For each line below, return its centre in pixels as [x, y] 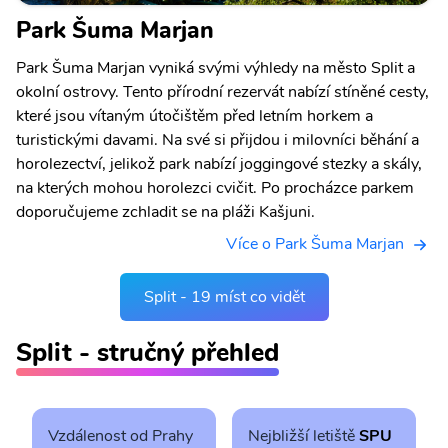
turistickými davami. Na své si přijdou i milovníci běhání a [217, 139]
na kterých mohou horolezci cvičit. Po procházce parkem [215, 187]
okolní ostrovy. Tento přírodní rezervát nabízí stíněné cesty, [222, 91]
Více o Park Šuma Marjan [315, 243]
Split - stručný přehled [147, 352]
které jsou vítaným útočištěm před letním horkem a [194, 115]
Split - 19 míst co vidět [224, 296]
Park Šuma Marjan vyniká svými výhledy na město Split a [215, 67]
